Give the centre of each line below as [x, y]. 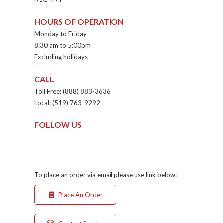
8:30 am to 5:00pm [62, 46]
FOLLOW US [58, 125]
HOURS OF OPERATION [79, 22]
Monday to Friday [60, 34]
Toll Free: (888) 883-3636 [72, 91]
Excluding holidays [61, 57]
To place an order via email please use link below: [106, 174]
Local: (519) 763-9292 [67, 103]
